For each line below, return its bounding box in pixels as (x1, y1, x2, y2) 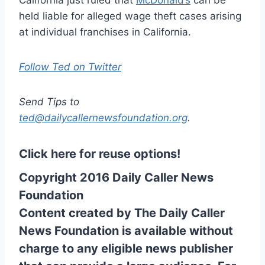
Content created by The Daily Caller (19, 205, 225, 220)
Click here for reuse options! (19, 146, 180, 161)
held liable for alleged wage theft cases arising (19, 9, 241, 22)
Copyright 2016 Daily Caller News (19, 170, 214, 185)
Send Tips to (19, 95, 79, 108)
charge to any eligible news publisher (19, 241, 233, 256)
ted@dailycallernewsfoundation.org (19, 111, 188, 124)
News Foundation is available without (19, 223, 233, 238)
